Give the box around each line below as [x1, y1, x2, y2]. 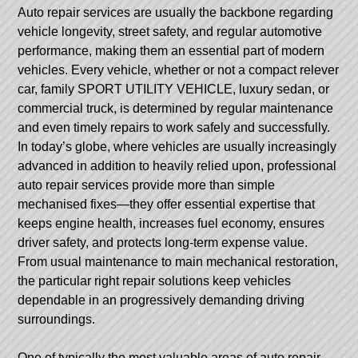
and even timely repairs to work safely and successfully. [18, 120, 331, 134]
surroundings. [18, 312, 96, 326]
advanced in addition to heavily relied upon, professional [18, 158, 337, 173]
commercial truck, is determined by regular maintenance [18, 101, 334, 115]
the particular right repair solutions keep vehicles [18, 273, 292, 288]
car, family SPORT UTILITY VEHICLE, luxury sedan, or [18, 82, 330, 96]
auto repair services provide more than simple [18, 177, 276, 192]
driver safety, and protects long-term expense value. [18, 235, 308, 249]
